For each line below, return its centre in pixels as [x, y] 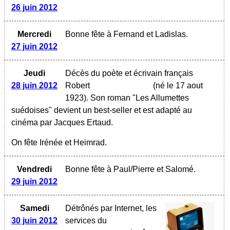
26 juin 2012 [34, 7]
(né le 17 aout [177, 85]
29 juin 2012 [34, 181]
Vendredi [34, 169]
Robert [79, 85]
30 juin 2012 [34, 220]
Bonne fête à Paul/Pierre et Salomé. [130, 169]
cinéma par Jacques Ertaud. [62, 122]
